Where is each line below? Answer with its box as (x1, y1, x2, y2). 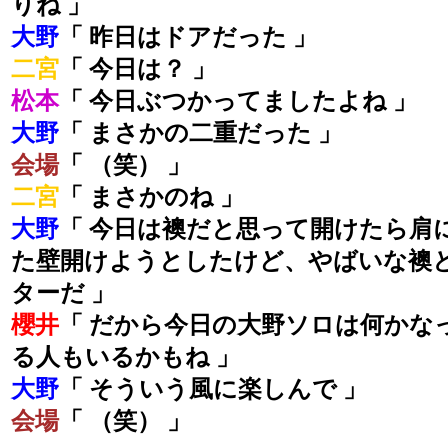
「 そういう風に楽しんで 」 (59, 376, 367, 403)
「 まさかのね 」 (59, 184, 244, 211)
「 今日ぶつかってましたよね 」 (59, 88, 417, 115)
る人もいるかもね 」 (11, 344, 240, 371)
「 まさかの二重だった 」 (59, 120, 342, 147)
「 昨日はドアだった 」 (59, 24, 317, 51)
